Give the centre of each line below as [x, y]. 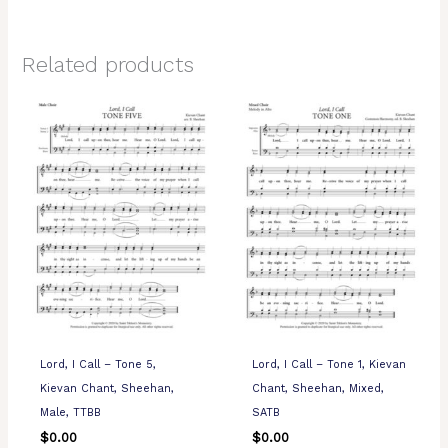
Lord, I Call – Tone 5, [97, 364]
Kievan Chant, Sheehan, [106, 388]
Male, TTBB [70, 412]
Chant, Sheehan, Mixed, [317, 388]
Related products [108, 65]
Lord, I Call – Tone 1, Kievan [328, 364]
